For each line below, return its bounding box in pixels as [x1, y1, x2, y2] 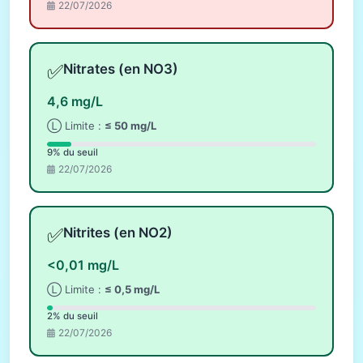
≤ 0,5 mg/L [105, 283, 160, 297]
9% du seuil [47, 146, 98, 158]
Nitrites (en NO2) [63, 224, 173, 241]
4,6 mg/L [47, 92, 103, 109]
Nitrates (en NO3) [63, 60, 178, 77]
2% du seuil [47, 310, 98, 322]
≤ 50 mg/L [105, 118, 156, 132]
